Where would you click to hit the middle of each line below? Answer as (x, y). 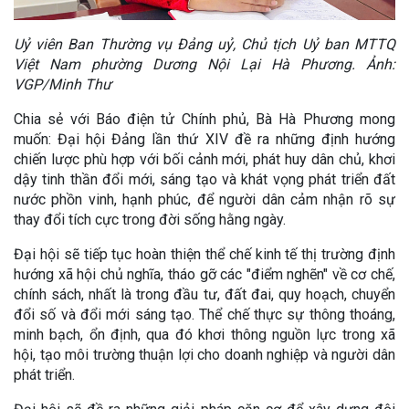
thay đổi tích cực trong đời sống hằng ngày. (150, 219)
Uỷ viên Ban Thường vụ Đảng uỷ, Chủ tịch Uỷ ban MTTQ (204, 44)
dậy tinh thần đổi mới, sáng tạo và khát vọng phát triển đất (204, 179)
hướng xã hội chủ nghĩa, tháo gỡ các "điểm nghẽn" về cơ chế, (204, 274)
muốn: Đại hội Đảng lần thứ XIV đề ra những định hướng (204, 139)
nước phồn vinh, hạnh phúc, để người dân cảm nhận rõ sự (204, 199)
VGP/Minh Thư (63, 84)
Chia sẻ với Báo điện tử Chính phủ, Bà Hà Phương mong (204, 119)
